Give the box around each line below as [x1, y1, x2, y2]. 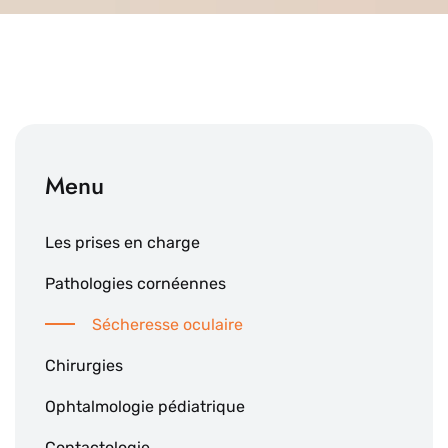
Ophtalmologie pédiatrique [45, 397, 245, 417]
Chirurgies [45, 356, 123, 376]
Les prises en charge [45, 233, 200, 253]
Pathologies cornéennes [45, 274, 226, 294]
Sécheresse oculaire [92, 315, 243, 335]
